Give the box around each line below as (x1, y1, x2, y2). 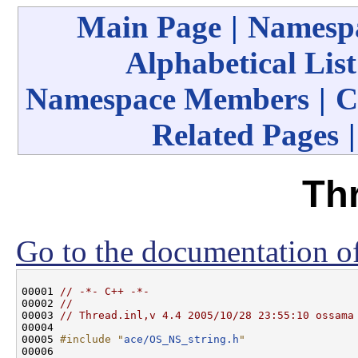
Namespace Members (26, 82, 309, 116)
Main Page (77, 10, 221, 44)
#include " (60, 332, 124, 345)
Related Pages (152, 117, 339, 152)
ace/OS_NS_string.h (124, 332, 239, 345)
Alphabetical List (125, 46, 356, 80)
